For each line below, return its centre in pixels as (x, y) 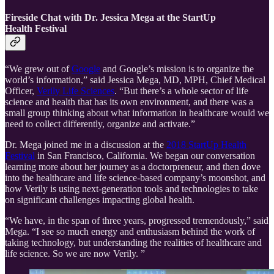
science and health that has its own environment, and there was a (129, 102)
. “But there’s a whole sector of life (181, 91)
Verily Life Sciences (76, 91)
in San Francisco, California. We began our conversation (145, 156)
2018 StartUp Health (206, 145)
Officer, (21, 91)
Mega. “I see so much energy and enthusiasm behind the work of (130, 232)
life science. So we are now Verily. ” (75, 254)
